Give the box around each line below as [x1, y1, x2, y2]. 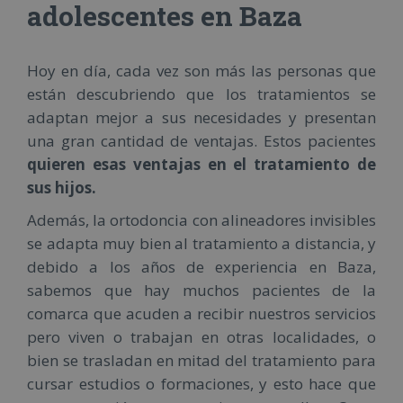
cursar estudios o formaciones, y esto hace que [27, 372, 376, 394]
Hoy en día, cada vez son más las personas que [27, 59, 376, 81]
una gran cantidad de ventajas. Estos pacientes [27, 130, 376, 151]
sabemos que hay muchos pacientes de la [27, 279, 376, 300]
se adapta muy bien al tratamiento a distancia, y [27, 232, 376, 254]
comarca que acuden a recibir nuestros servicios [27, 302, 376, 324]
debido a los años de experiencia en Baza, [27, 255, 376, 277]
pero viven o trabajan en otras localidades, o [27, 326, 376, 347]
